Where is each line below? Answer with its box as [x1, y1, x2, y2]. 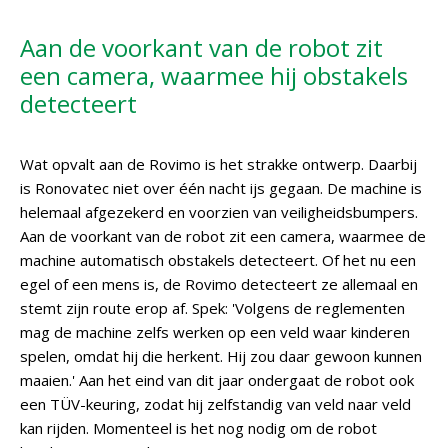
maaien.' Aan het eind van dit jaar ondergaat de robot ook [20, 370, 414, 390]
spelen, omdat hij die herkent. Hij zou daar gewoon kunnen [20, 346, 422, 366]
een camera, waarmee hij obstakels [20, 59, 408, 92]
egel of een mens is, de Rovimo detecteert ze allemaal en [20, 274, 418, 294]
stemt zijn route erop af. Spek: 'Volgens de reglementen [20, 298, 405, 318]
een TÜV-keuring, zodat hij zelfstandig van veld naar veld [20, 394, 411, 414]
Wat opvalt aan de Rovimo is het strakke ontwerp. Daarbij [20, 154, 417, 174]
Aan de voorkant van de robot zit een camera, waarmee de [20, 226, 426, 246]
